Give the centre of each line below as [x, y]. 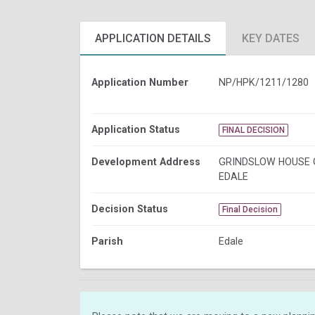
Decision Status [130, 208]
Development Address [146, 161]
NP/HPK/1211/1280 [263, 82]
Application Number [140, 82]
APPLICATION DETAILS [153, 38]
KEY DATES [271, 38]
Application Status [136, 129]
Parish [107, 241]
